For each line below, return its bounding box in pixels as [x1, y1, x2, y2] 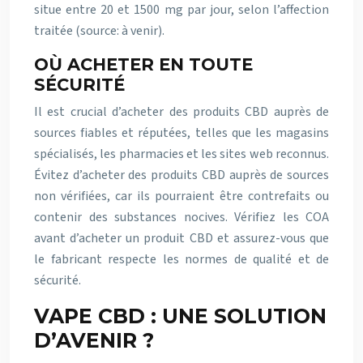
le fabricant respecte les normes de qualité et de [34, 250, 329, 268]
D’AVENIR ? [34, 328, 154, 352]
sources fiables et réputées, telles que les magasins [34, 124, 329, 142]
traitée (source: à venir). [34, 22, 164, 40]
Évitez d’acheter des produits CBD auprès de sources [34, 166, 329, 184]
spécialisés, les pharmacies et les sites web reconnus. [34, 145, 329, 163]
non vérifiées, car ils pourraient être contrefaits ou [34, 187, 329, 205]
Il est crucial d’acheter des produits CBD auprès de [34, 103, 329, 121]
